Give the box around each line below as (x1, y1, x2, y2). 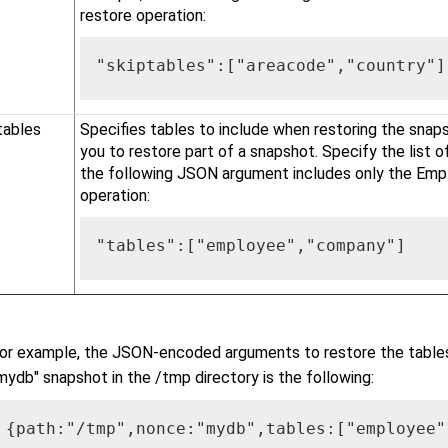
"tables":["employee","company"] (95, 235, 406, 255)
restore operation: (79, 5, 206, 25)
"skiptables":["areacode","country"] (95, 55, 446, 75)
